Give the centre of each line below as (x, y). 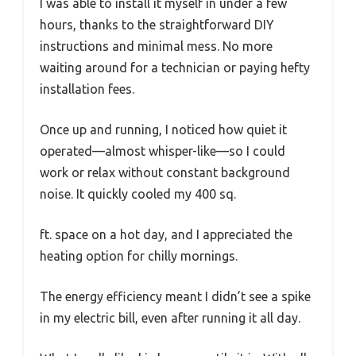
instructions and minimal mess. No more (156, 46)
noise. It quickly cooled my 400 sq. (138, 194)
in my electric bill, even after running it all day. (170, 318)
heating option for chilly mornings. (139, 256)
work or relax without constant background (165, 173)
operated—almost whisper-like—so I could (163, 151)
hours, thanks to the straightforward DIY (157, 25)
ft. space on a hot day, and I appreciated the (166, 235)
